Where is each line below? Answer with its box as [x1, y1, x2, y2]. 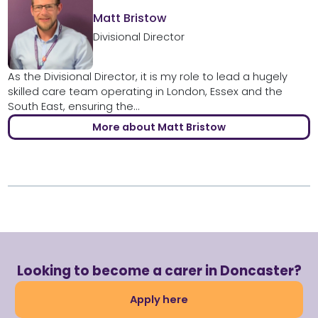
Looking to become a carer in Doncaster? [16, 261, 302, 281]
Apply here [130, 292, 188, 307]
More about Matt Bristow [92, 120, 226, 135]
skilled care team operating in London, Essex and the [7, 84, 283, 99]
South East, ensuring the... [7, 99, 140, 114]
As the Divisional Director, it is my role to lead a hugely [7, 70, 287, 84]
